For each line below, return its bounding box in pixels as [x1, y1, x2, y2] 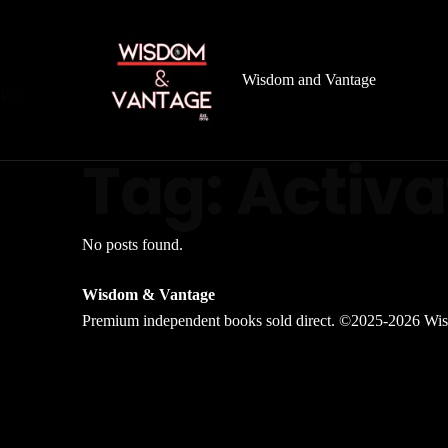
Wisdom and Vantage [242, 71, 376, 88]
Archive [82, 112, 142, 129]
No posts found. [82, 236, 183, 253]
